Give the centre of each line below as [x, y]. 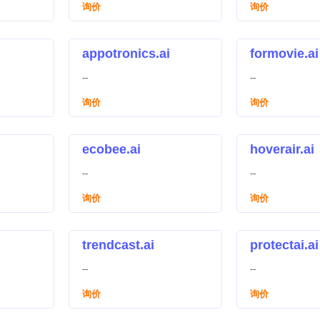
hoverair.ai [282, 149]
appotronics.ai [126, 54]
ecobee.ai [111, 149]
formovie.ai [284, 54]
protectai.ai [284, 245]
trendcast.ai [118, 245]
